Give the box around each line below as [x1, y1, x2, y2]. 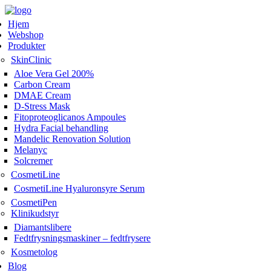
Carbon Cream [14, 79, 70, 90]
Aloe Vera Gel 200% [14, 68, 94, 79]
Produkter [8, 41, 45, 51]
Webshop [8, 30, 44, 40]
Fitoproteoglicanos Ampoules [14, 112, 126, 122]
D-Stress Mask [14, 101, 70, 111]
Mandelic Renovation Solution [14, 134, 131, 144]
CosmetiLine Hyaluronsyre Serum [14, 183, 145, 194]
